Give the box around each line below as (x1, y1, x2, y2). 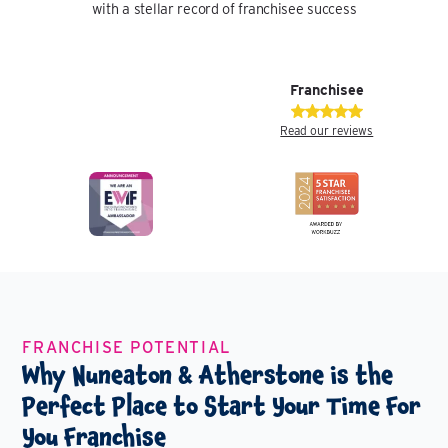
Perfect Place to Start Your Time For (22, 386, 422, 427)
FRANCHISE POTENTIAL (22, 338, 232, 358)
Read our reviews (280, 123, 374, 139)
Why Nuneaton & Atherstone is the (22, 355, 394, 396)
